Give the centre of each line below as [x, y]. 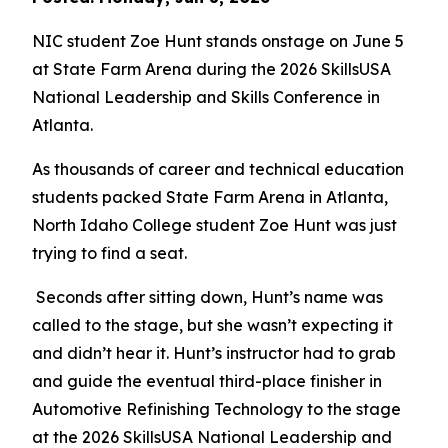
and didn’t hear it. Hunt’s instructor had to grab [214, 353]
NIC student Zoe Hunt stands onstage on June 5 [218, 41]
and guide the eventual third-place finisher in [207, 381]
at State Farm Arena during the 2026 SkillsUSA [211, 69]
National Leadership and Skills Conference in [206, 97]
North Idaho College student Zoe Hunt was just [214, 225]
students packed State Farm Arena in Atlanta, [210, 197]
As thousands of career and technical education [218, 169]
